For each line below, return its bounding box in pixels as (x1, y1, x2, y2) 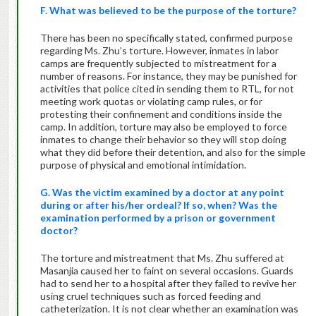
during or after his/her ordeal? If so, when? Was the (39, 199, 277, 212)
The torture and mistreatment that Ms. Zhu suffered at (39, 252, 284, 265)
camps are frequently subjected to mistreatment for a (39, 57, 276, 70)
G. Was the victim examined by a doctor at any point (39, 186, 284, 199)
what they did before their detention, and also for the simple (39, 146, 305, 159)
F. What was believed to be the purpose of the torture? (39, 4, 296, 17)
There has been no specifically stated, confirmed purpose (39, 32, 293, 44)
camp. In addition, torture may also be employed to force (39, 121, 287, 133)
